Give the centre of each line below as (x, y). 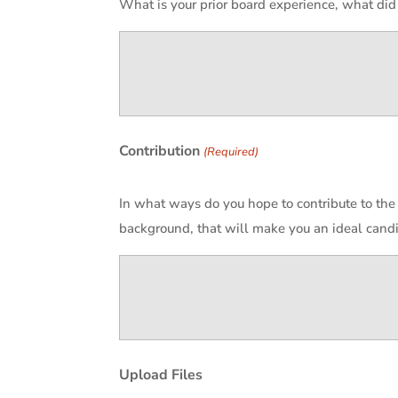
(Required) (231, 152)
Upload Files (161, 375)
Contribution (160, 151)
